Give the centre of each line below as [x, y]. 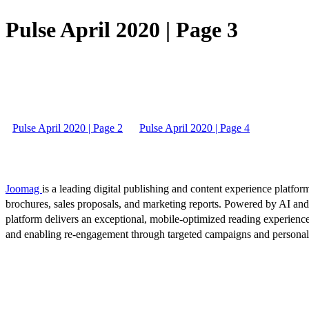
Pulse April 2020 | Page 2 [68, 128]
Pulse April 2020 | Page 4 [195, 128]
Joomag [24, 188]
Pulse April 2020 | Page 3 [122, 30]
